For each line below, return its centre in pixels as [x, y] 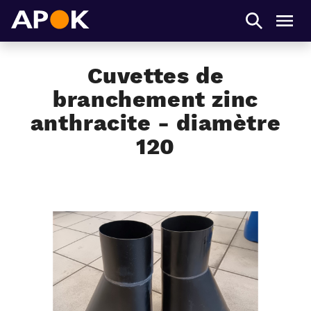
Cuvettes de [155, 76]
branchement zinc [155, 99]
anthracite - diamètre [155, 123]
